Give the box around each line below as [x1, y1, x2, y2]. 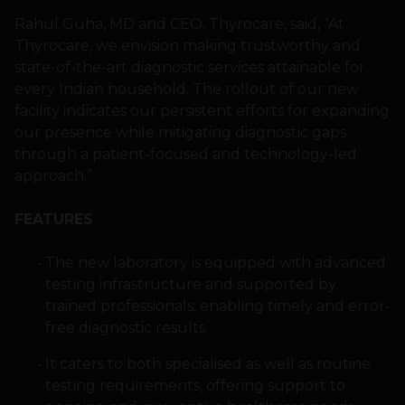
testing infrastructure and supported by [44, 276, 336, 294]
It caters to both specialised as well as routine [44, 355, 371, 373]
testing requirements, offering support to [44, 377, 345, 395]
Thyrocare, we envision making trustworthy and [14, 37, 361, 55]
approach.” [14, 167, 92, 185]
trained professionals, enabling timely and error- [44, 297, 391, 316]
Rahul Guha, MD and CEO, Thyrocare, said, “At [14, 15, 344, 33]
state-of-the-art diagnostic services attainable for [14, 59, 365, 77]
